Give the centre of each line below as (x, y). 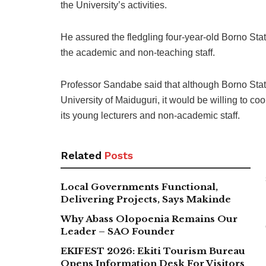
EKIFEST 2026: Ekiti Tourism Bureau (153, 251)
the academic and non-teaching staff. (138, 52)
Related (81, 155)
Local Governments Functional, (139, 186)
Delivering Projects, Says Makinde (146, 199)
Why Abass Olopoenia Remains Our (149, 218)
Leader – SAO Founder (118, 231)
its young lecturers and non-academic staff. (150, 115)
